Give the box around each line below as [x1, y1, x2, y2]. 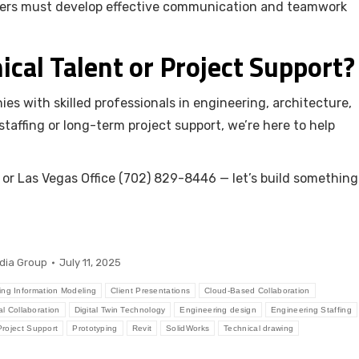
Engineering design [179, 305, 256, 315]
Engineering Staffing [270, 305, 352, 315]
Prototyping [72, 324, 118, 333]
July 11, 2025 [58, 256, 121, 269]
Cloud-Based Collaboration [204, 286, 310, 296]
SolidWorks [166, 324, 210, 333]
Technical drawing [224, 324, 294, 333]
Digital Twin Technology [74, 305, 166, 315]
